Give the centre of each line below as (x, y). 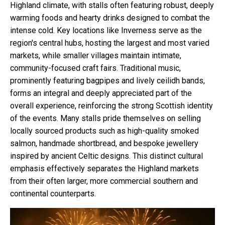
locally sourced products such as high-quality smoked (104, 131)
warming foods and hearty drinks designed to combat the (110, 18)
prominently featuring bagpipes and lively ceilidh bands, (107, 80)
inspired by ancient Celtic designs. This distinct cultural (106, 156)
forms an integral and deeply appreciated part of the (101, 93)
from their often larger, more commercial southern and (104, 181)
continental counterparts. (53, 193)
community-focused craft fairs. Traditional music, (95, 68)
